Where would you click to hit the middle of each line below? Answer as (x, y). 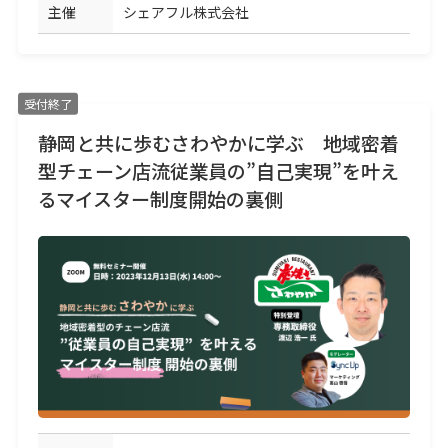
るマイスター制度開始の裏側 (160, 198)
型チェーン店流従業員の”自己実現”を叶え (218, 170)
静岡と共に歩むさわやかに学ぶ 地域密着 (218, 142)
